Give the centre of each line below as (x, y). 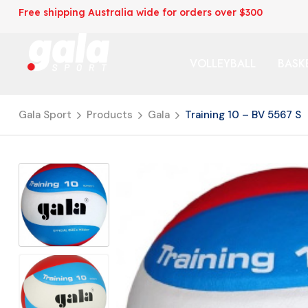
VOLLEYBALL (222, 64)
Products (110, 115)
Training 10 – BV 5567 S (243, 115)
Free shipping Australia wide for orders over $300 (141, 12)
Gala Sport (45, 115)
